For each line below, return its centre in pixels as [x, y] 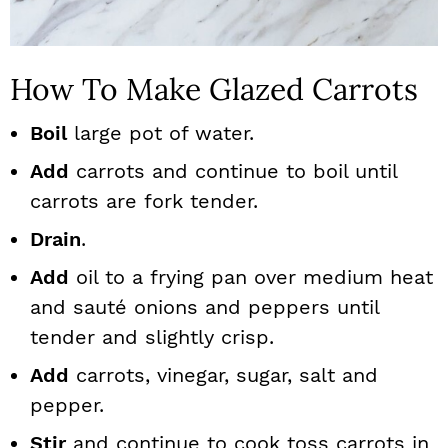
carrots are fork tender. [144, 201]
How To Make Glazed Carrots [214, 89]
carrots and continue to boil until [233, 171]
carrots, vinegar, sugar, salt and [223, 375]
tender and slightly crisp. [152, 337]
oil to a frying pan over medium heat [251, 277]
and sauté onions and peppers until [204, 307]
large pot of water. [160, 133]
